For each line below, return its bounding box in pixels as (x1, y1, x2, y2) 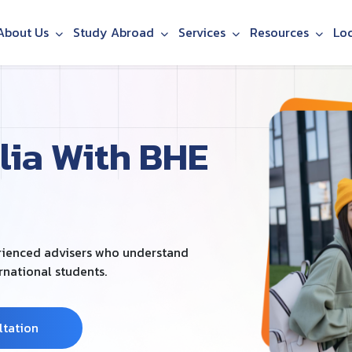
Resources (250, 22, 312, 42)
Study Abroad (73, 22, 157, 42)
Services (178, 22, 229, 42)
